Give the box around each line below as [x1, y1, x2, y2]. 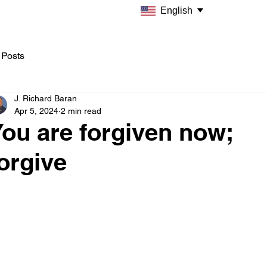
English [160, 5, 193, 15]
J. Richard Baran [14, 94, 77, 103]
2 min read [61, 106, 101, 116]
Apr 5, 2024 [14, 106, 58, 116]
